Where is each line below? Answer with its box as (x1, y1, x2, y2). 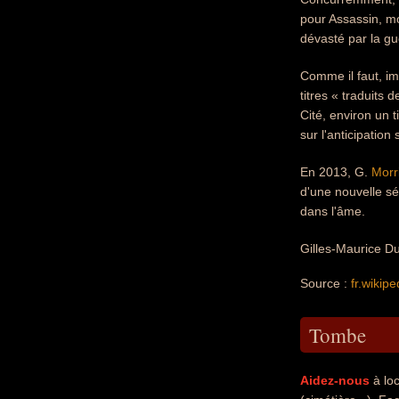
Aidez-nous (300, 373, 370, 387)
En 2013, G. (300, 165, 371, 179)
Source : (300, 276, 351, 290)
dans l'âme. (300, 204, 365, 218)
